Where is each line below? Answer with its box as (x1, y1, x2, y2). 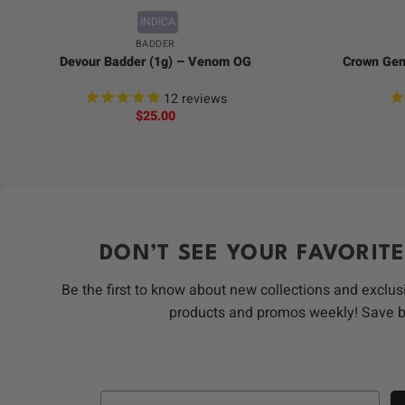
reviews (177, 89, 227, 108)
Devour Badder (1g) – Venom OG (59, 52, 251, 71)
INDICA (139, 14, 175, 31)
